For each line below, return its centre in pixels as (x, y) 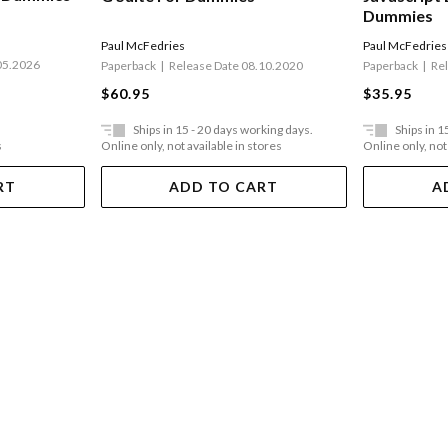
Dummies (398, 16)
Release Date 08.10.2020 (235, 66)
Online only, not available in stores (191, 146)
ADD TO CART (224, 187)
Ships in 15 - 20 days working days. (222, 130)
